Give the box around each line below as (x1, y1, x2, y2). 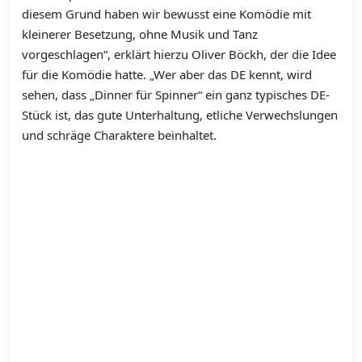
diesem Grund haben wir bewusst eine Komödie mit (22, 6, 311, 23)
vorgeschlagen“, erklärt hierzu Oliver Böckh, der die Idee (22, 46, 336, 63)
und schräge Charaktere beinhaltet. (22, 127, 217, 144)
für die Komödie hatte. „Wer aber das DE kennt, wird (22, 66, 312, 83)
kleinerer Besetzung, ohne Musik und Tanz (22, 26, 258, 43)
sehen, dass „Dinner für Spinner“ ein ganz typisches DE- (22, 86, 330, 103)
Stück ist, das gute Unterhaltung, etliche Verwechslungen (22, 107, 338, 124)
